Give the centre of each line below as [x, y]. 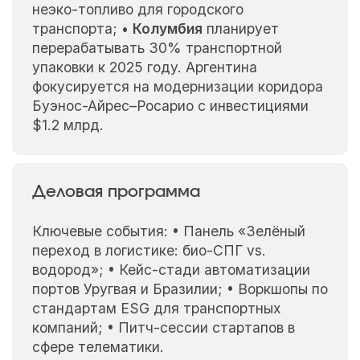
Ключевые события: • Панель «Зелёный [168, 231]
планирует [240, 29]
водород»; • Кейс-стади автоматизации [171, 270]
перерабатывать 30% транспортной [157, 48]
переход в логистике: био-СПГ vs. [149, 251]
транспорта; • [82, 29]
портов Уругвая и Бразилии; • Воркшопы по [180, 289]
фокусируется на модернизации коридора [177, 87]
